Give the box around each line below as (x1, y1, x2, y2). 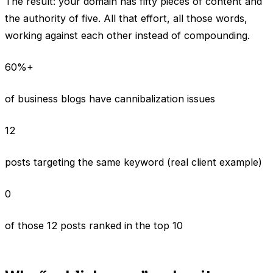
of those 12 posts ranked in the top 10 (5, 219, 183, 232)
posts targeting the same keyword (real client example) (5, 155, 262, 168)
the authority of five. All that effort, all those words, (5, 12, 247, 24)
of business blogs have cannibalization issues (5, 92, 215, 105)
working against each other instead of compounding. (5, 29, 250, 41)
